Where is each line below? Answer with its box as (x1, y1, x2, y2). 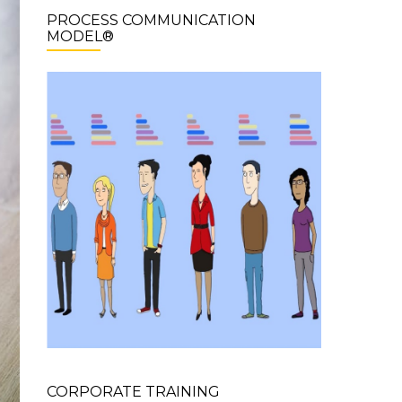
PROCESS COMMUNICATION (46, 11, 256, 29)
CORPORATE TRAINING (46, 382, 220, 400)
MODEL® (46, 27, 114, 45)
